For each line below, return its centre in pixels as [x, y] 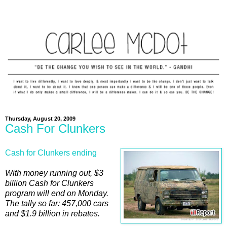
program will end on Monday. [57, 193]
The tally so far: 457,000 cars [57, 203]
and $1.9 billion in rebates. [52, 213]
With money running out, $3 [54, 173]
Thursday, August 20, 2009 [40, 119]
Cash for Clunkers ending [51, 153]
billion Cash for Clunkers [49, 183]
